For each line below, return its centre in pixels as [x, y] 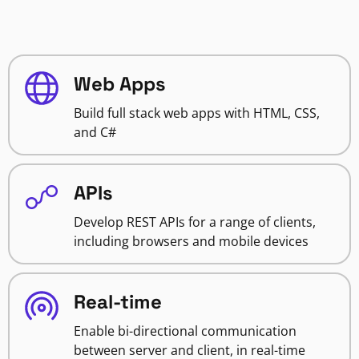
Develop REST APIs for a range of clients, [195, 222]
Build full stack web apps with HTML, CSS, [197, 113]
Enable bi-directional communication [185, 331]
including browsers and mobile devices [191, 242]
